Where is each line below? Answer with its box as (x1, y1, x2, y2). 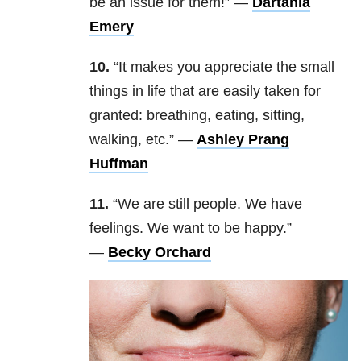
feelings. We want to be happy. (89, 220, 287, 237)
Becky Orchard (108, 244, 211, 261)
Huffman (89, 156, 148, 172)
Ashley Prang (197, 131, 289, 148)
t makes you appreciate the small (122, 59, 334, 76)
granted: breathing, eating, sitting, (89, 107, 305, 124)
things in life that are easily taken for (89, 83, 321, 100)
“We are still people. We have (109, 196, 302, 213)
